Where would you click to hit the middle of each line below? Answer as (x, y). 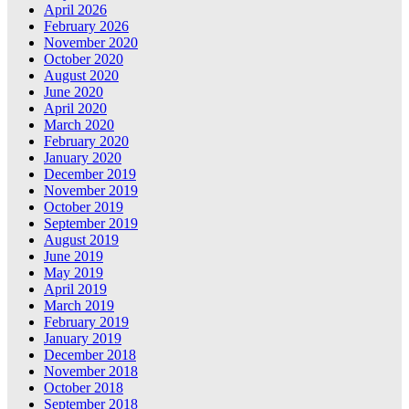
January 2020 (83, 158)
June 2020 (73, 92)
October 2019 (84, 207)
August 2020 (81, 76)
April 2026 (75, 10)
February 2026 (86, 26)
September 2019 (91, 224)
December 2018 (90, 355)
